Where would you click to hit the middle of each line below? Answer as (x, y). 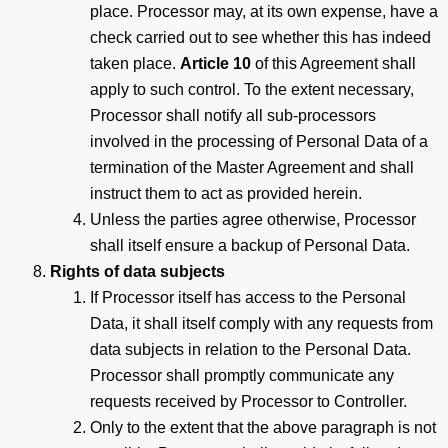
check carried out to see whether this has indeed (260, 37)
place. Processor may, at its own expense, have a (264, 11)
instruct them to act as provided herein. (226, 193)
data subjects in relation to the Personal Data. (250, 349)
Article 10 (215, 63)
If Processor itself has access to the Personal (248, 297)
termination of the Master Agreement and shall (252, 167)
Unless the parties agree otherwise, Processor (253, 219)
